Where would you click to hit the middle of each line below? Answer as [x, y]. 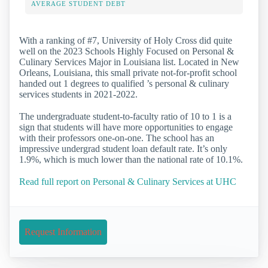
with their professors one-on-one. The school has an [117, 138]
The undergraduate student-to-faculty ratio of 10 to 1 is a [125, 116]
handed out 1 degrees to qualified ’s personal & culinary [124, 83]
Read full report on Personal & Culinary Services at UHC [128, 181]
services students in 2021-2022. [78, 94]
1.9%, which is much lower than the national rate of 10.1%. [131, 159]
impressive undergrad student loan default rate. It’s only [123, 148]
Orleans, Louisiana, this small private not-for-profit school [128, 72]
